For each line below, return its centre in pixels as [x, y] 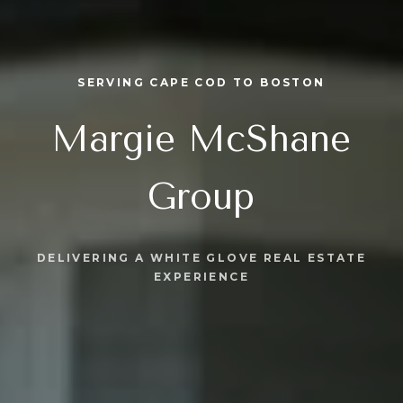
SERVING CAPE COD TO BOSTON [201, 82]
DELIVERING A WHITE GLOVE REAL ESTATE [201, 258]
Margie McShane [201, 139]
